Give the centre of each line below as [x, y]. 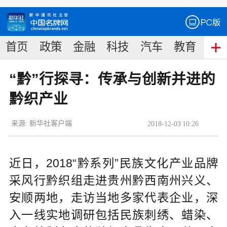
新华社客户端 [51, 123]
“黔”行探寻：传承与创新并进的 [112, 79]
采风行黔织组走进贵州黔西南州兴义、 [113, 180]
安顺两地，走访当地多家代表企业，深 [113, 197]
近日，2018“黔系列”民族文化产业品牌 [113, 163]
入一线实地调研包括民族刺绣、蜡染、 [113, 215]
